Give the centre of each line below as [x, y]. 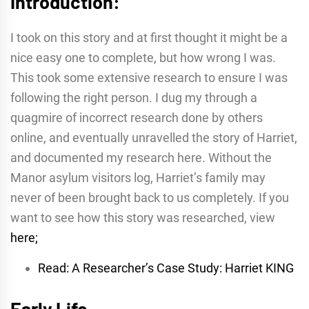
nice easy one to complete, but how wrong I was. [143, 57]
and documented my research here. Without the [141, 157]
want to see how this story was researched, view [143, 217]
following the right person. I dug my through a [134, 97]
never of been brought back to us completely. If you [150, 197]
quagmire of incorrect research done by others [137, 117]
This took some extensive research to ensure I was [149, 77]
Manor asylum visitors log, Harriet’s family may [138, 177]
